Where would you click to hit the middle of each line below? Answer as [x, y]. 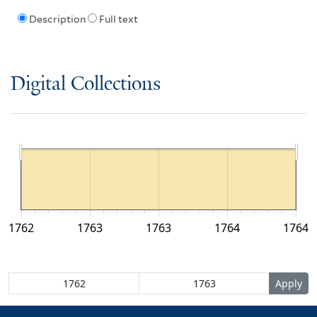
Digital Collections [86, 84]
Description [57, 19]
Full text [118, 19]
